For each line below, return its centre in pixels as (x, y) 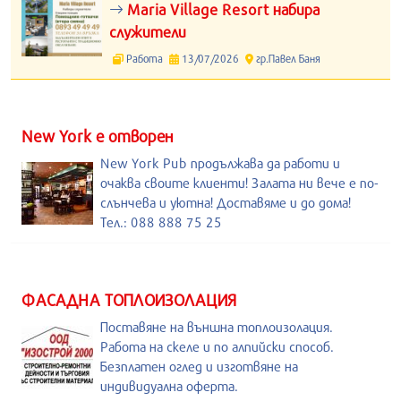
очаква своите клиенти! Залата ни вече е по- (239, 183)
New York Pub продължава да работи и (220, 163)
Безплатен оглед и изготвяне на (199, 366)
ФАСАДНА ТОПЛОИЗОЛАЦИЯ (129, 300)
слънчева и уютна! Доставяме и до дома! (226, 202)
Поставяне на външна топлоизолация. (217, 327)
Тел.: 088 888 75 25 (161, 222)
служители (148, 32)
